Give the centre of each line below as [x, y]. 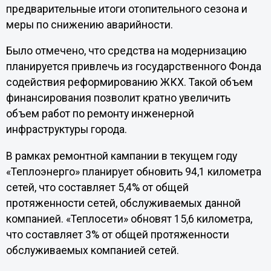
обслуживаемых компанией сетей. [92, 250]
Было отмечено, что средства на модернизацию [126, 51]
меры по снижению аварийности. [89, 24]
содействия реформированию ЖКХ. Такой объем [129, 83]
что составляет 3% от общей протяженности [117, 234]
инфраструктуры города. [66, 130]
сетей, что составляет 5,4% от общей [97, 187]
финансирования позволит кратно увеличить [118, 98]
